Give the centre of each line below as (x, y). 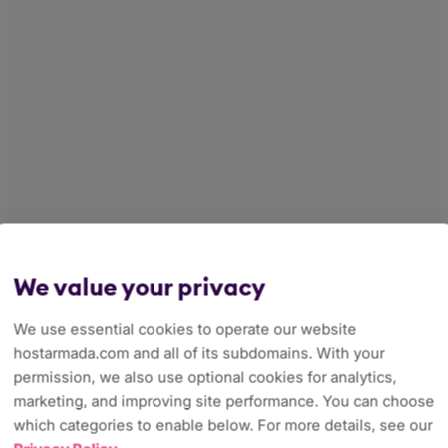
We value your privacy (139, 286)
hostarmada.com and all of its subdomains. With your (199, 353)
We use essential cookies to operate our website (185, 329)
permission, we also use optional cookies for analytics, (205, 377)
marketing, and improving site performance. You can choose (224, 401)
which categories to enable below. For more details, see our (223, 425)
